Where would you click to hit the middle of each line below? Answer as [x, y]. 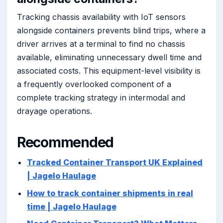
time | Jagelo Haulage [72, 206]
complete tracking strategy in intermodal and [101, 97]
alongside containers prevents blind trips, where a [111, 30]
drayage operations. [55, 111]
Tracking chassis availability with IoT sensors [101, 17]
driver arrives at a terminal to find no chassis [101, 44]
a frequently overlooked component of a [94, 84]
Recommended [65, 142]
